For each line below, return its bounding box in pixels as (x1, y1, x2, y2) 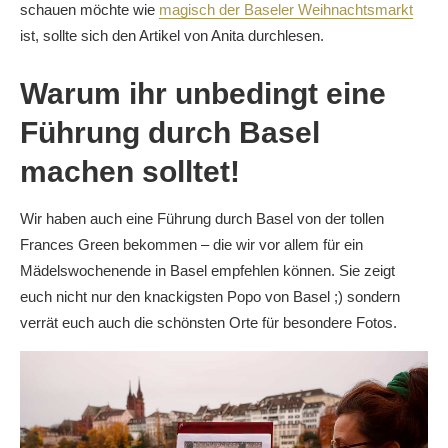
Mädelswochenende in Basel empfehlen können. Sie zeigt (20, 261, 395, 279)
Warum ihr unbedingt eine (20, 76, 386, 110)
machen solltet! (20, 154, 240, 188)
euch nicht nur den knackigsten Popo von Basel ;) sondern (20, 287, 400, 305)
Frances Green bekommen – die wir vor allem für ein (20, 235, 363, 253)
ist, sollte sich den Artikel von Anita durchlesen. (20, 26, 324, 44)
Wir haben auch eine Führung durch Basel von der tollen (20, 209, 384, 227)
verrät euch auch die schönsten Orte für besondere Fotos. (20, 313, 397, 331)
